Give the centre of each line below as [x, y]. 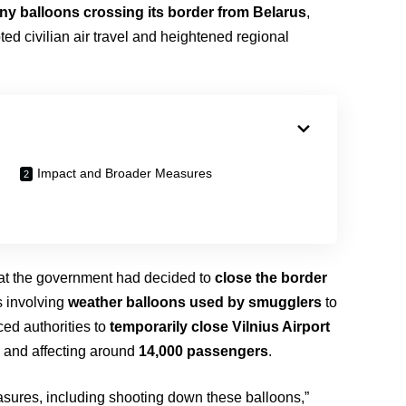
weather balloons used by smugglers [195, 302]
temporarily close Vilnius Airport [220, 327]
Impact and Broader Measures [125, 173]
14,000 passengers [204, 351]
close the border [271, 278]
